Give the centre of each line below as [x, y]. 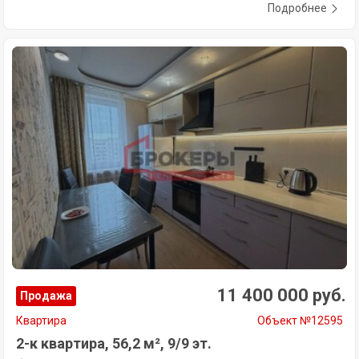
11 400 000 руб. [282, 296]
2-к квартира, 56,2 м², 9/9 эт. [114, 344]
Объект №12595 [300, 321]
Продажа [46, 296]
